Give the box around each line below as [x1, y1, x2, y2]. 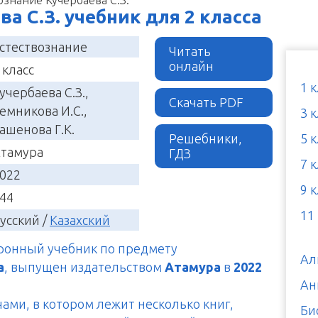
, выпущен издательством [4, 259, 165, 274]
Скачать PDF [169, 94, 244, 109]
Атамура [165, 259, 221, 274]
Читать [169, 43, 212, 58]
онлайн [169, 58, 214, 73]
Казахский [50, 212, 110, 227]
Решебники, [169, 131, 243, 146]
